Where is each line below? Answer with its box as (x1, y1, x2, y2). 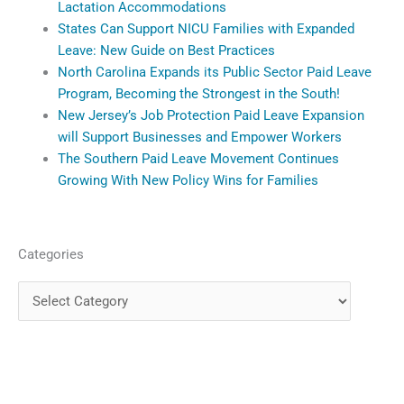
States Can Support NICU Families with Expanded (57, 20, 354, 37)
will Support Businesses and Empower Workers (57, 128, 342, 145)
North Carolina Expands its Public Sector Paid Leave (57, 63, 372, 80)
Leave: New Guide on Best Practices (57, 41, 275, 59)
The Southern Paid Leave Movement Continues (57, 150, 339, 167)
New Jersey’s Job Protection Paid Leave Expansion (57, 106, 364, 124)
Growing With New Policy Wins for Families (57, 171, 318, 188)
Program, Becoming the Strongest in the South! (57, 85, 340, 102)
